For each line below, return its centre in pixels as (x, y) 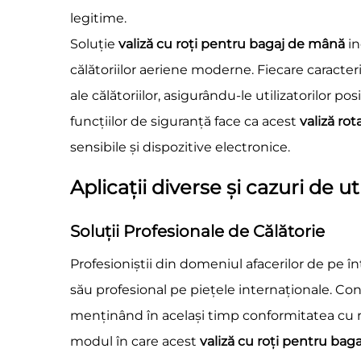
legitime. (98, 18)
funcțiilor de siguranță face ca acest (185, 121)
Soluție (94, 44)
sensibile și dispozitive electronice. (180, 147)
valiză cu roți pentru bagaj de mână (233, 44)
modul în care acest (135, 341)
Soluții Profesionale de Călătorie (197, 231)
